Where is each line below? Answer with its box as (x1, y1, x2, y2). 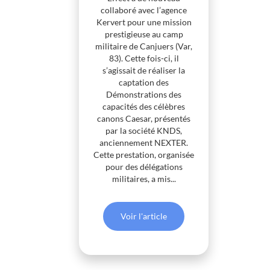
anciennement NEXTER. (99, 137, 189, 148)
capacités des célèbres (102, 101, 186, 112)
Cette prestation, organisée (93, 149, 195, 160)
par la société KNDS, (105, 125, 183, 136)
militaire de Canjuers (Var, (95, 41, 193, 52)
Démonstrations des (106, 89, 182, 100)
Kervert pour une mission (96, 17, 192, 28)
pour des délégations (105, 162, 183, 172)
